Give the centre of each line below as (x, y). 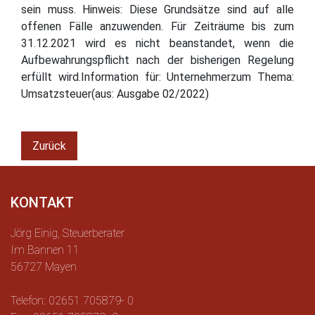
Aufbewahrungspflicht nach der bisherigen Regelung (157, 60)
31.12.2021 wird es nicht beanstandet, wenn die (157, 43)
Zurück (49, 146)
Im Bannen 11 (45, 250)
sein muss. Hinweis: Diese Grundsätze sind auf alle (157, 9)
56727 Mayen (44, 266)
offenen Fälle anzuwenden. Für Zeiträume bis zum (157, 26)
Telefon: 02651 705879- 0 (72, 300)
